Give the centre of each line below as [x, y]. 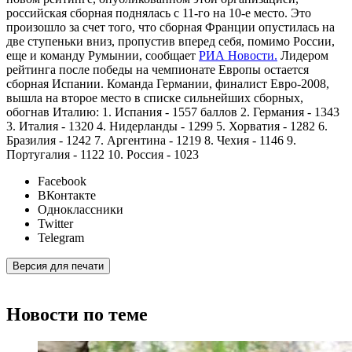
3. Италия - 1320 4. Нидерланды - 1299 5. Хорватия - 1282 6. [167, 126]
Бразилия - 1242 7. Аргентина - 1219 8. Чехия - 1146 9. [151, 141]
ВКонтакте [67, 196]
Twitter [55, 224]
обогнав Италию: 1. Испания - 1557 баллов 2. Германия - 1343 [173, 112]
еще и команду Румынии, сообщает [103, 56]
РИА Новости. [238, 56]
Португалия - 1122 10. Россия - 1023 [103, 155]
